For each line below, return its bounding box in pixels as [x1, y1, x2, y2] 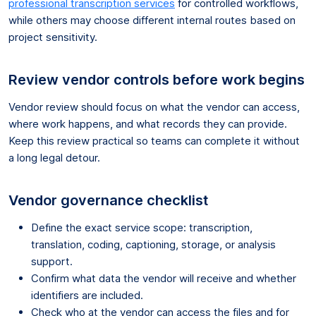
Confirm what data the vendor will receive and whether [31, 271, 296, 285]
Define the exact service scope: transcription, [31, 220, 253, 234]
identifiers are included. [31, 288, 143, 302]
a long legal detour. [8, 150, 100, 164]
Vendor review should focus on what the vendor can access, [8, 99, 300, 114]
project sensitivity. [8, 30, 97, 44]
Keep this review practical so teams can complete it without [8, 133, 300, 147]
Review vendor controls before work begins [8, 71, 305, 88]
